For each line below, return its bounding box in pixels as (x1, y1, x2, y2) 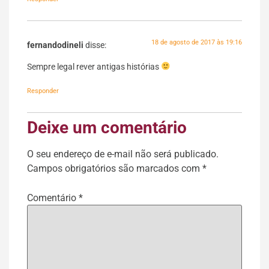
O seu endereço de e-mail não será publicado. (27, 148, 219, 160)
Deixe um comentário (27, 117, 187, 138)
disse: (85, 40, 106, 51)
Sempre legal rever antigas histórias (27, 61, 161, 72)
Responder (27, 86, 59, 95)
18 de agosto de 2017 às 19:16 (151, 38, 242, 47)
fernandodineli (27, 40, 83, 51)
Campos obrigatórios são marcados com (27, 162, 202, 174)
